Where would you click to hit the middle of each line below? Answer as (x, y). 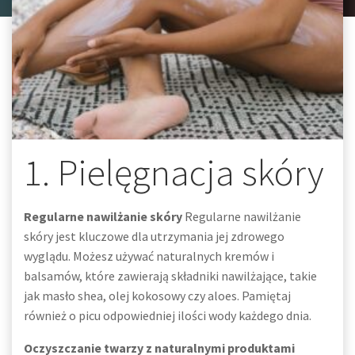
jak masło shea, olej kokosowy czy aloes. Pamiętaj (157, 296)
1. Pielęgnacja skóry (174, 172)
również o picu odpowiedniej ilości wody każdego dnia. (168, 315)
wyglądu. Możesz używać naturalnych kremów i (149, 256)
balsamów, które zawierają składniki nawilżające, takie (170, 276)
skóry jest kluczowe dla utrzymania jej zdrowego (154, 236)
